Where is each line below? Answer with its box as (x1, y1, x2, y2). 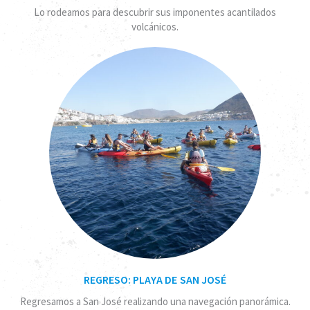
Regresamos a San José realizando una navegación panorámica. (19, 294, 291, 308)
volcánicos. (131, 19, 179, 33)
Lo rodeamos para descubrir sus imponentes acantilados (34, 5, 276, 19)
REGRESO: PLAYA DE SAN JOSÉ (84, 272, 226, 286)
